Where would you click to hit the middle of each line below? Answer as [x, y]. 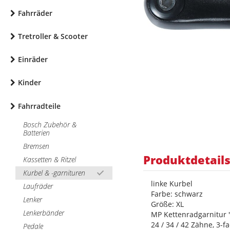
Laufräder [38, 186]
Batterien [36, 133]
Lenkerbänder [44, 213]
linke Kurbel [172, 184]
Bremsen [36, 146]
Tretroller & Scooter [53, 36]
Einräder [33, 59]
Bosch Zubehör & [50, 124]
